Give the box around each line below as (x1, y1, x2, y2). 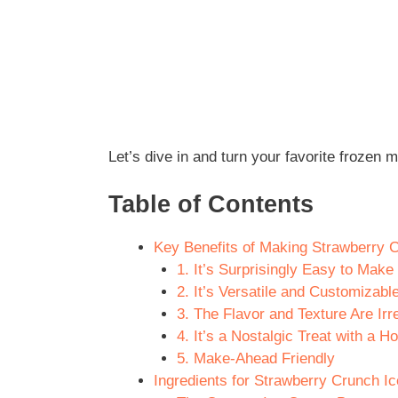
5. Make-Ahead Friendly (176, 350, 335, 368)
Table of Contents (108, 191, 314, 219)
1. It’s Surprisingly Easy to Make (176, 261, 394, 279)
